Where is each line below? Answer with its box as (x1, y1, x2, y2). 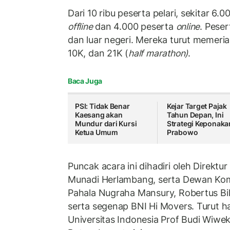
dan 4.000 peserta (92, 21, 176, 32)
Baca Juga (68, 76, 102, 85)
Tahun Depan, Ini (166, 110, 224, 119)
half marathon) (128, 48, 188, 59)
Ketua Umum (75, 127, 118, 137)
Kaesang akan (75, 110, 123, 119)
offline (68, 21, 93, 32)
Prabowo (166, 127, 198, 137)
